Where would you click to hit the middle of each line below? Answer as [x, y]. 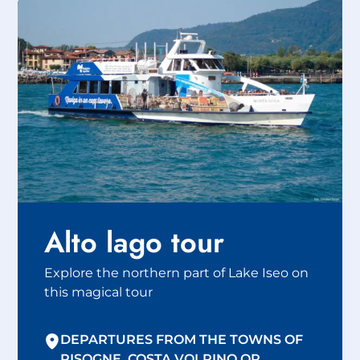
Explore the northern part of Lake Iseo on [176, 273]
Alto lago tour [134, 243]
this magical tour [98, 292]
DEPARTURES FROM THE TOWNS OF [182, 339]
